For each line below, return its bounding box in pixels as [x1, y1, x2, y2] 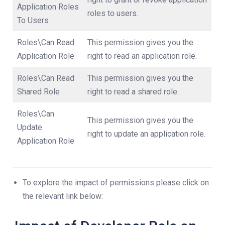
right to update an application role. [87, 129, 205, 139]
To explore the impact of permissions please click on [23, 178, 209, 187]
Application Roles [17, 2, 79, 12]
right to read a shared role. [87, 87, 179, 96]
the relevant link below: [23, 191, 103, 201]
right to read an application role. [87, 51, 197, 61]
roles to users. [87, 9, 138, 18]
